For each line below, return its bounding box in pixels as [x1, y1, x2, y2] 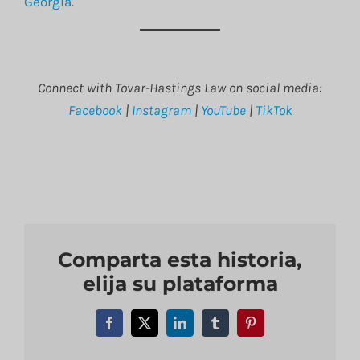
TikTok [255, 101, 292, 118]
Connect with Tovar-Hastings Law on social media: [38, 79, 322, 96]
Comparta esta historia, [58, 247, 302, 272]
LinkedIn [178, 321, 226, 335]
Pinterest [249, 321, 293, 335]
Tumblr [214, 321, 252, 335]
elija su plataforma [82, 271, 278, 296]
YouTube [200, 101, 246, 118]
